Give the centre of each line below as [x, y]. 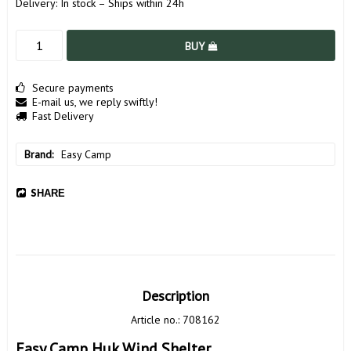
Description [175, 296]
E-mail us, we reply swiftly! [95, 102]
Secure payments [73, 88]
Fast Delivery [63, 116]
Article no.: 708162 [175, 320]
